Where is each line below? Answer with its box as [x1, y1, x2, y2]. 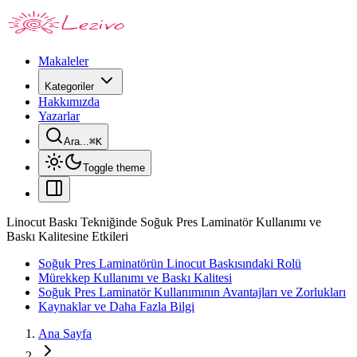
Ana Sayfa [38, 327, 92, 340]
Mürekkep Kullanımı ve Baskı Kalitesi [38, 271, 232, 284]
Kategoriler [45, 80, 94, 92]
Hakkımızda [38, 95, 100, 108]
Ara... [64, 135, 89, 147]
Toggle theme [83, 162, 145, 174]
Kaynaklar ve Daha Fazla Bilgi [38, 300, 194, 313]
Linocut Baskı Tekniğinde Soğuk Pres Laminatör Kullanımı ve [6, 215, 321, 229]
